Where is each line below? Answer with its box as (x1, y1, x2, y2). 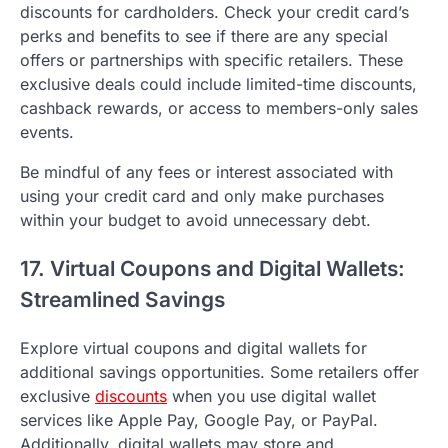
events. (20, 122, 74, 143)
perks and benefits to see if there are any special (20, 26, 388, 47)
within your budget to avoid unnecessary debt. (20, 210, 371, 231)
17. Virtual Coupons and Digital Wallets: (20, 256, 405, 282)
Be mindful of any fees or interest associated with (20, 162, 393, 183)
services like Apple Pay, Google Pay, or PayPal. (20, 409, 378, 430)
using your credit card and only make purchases (20, 186, 384, 207)
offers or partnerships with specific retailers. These (20, 50, 403, 71)
